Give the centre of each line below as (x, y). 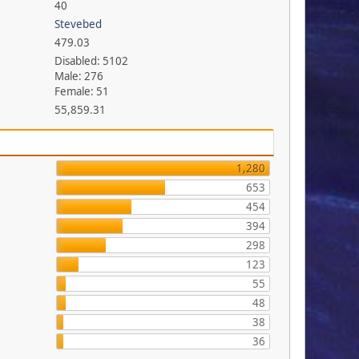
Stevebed (78, 24)
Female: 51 (81, 92)
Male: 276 (79, 77)
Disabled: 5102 (91, 61)
